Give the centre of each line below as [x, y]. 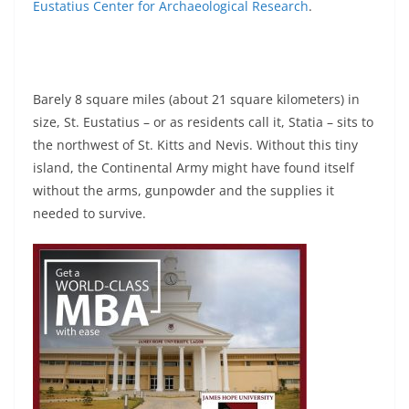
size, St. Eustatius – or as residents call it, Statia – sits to [203, 121]
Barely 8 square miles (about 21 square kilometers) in [196, 99]
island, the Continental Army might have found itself [194, 167]
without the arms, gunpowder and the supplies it [184, 190]
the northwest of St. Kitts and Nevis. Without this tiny [195, 144]
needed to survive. [89, 213]
